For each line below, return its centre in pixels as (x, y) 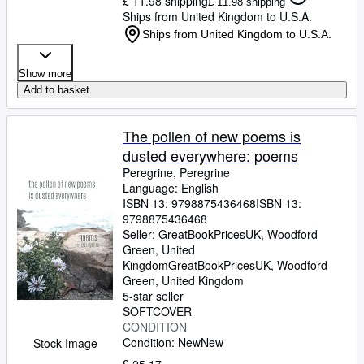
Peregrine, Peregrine (176, 172)
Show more (45, 74)
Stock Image (65, 343)
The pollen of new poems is (212, 136)
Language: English (171, 188)
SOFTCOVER (157, 311)
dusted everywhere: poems (210, 155)
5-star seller (153, 296)
